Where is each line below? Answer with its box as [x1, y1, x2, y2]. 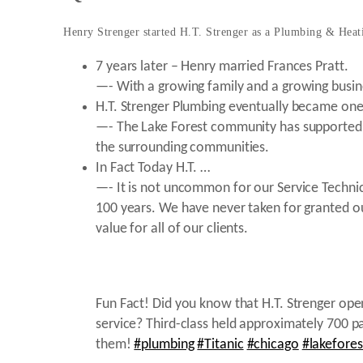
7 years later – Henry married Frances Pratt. [96, 59, 348, 75]
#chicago [246, 337, 299, 353]
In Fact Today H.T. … [96, 160, 210, 177]
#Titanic [197, 337, 244, 353]
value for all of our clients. [96, 221, 249, 237]
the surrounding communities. [96, 140, 270, 156]
